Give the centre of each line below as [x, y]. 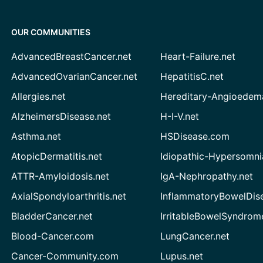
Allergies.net [38, 96]
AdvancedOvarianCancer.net [74, 76]
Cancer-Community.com [65, 256]
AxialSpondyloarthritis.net [68, 196]
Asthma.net [36, 136]
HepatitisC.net [192, 76]
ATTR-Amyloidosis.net [60, 176]
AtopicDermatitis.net [56, 156]
